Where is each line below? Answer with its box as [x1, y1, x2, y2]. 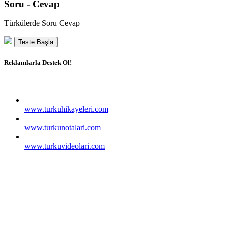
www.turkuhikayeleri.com [24, 104, 108, 113]
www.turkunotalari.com [24, 123, 101, 132]
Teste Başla [18, 38, 53, 46]
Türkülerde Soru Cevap [4, 19, 80, 28]
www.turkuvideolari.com [24, 141, 105, 150]
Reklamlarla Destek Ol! [4, 59, 72, 67]
